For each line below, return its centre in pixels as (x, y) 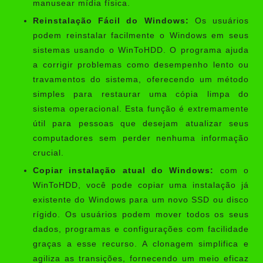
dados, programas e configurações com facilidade (141, 230)
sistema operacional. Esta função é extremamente (141, 109)
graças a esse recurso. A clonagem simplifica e (141, 244)
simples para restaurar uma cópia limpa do (141, 94)
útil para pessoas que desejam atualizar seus (141, 123)
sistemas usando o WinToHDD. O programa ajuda (141, 50)
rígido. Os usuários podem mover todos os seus (141, 215)
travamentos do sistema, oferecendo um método (141, 79)
